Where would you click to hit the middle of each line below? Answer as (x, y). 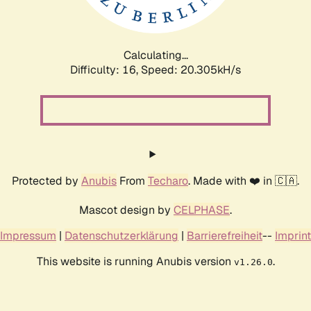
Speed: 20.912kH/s (191, 69)
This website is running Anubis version (135, 261)
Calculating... (155, 55)
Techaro (168, 180)
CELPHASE (202, 210)
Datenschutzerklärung (121, 235)
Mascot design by (126, 210)
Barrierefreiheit (225, 235)
